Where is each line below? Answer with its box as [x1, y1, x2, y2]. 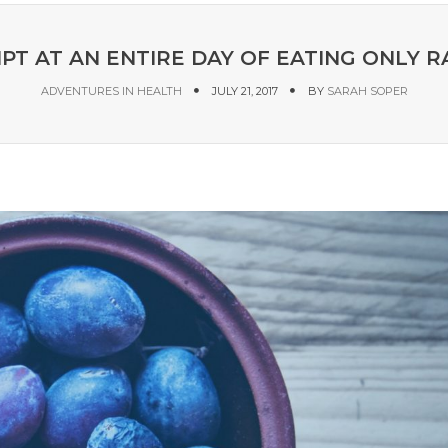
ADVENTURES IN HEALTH [40, 84, 182, 98]
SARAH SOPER [326, 84, 408, 98]
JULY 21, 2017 [211, 84, 278, 98]
